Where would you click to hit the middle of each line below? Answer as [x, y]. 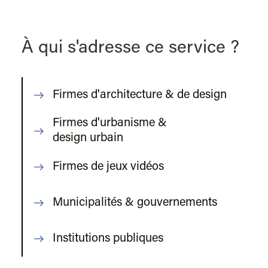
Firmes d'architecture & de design [140, 95]
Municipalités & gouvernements [135, 202]
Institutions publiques [108, 238]
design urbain [88, 138]
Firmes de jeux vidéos [109, 167]
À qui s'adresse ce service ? [130, 49]
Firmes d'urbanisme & [110, 124]
